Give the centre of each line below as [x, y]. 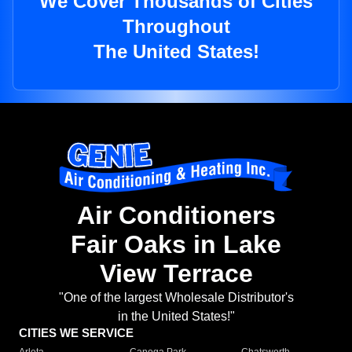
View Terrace [176, 274]
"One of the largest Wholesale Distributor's [176, 298]
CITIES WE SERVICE [76, 333]
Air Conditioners [176, 216]
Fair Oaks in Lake [176, 245]
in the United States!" [176, 317]
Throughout [176, 27]
